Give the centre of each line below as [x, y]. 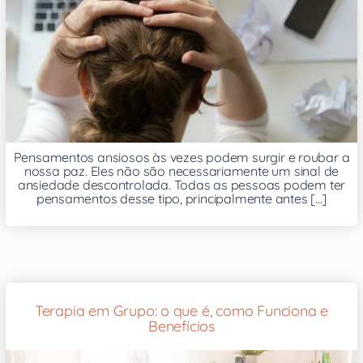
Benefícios [181, 327]
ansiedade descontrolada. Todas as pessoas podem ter [181, 185]
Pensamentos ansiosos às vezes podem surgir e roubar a [181, 158]
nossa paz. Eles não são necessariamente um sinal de [181, 171]
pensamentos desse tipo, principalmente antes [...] [181, 199]
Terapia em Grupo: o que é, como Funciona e [181, 311]
